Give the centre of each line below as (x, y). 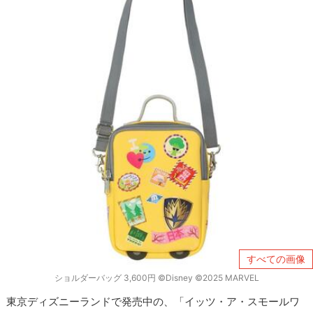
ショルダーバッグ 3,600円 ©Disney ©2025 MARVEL (156, 278)
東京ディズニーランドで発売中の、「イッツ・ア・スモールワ (153, 302)
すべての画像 (276, 259)
